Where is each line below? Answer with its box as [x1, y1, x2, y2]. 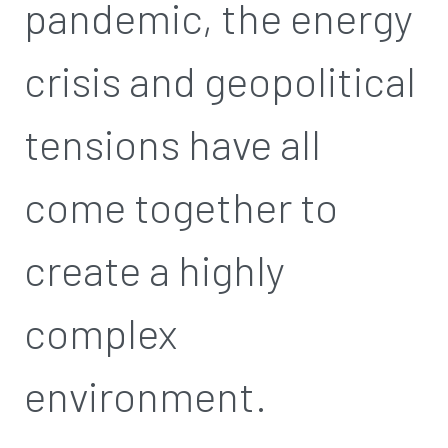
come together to [24, 181, 338, 231]
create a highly [24, 244, 285, 294]
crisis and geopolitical [24, 55, 416, 105]
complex [24, 307, 177, 357]
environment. [24, 370, 267, 420]
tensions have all [24, 118, 321, 168]
